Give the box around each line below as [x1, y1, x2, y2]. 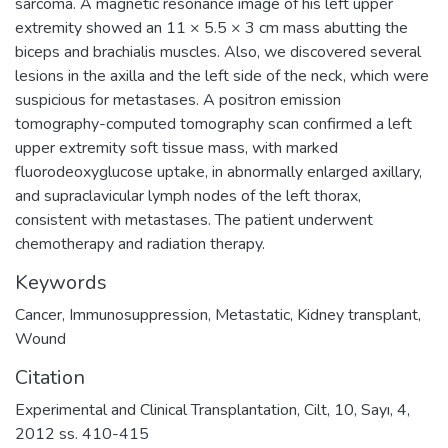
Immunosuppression [69, 303, 208, 326]
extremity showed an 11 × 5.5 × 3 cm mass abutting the [15, 16, 408, 39]
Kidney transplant [297, 303, 418, 326]
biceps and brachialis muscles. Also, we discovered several [15, 40, 421, 63]
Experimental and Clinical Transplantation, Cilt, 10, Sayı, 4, [15, 398, 410, 421]
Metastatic [215, 303, 290, 326]
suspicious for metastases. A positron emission [15, 88, 341, 111]
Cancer [15, 303, 62, 326]
